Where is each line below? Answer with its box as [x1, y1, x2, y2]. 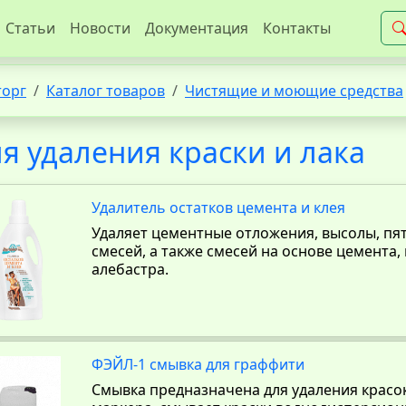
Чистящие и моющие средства [185, 81, 403, 101]
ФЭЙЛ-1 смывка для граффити [92, 354, 305, 374]
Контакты [263, 18, 331, 38]
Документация [145, 18, 248, 38]
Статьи [5, 18, 55, 38]
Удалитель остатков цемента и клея [92, 198, 346, 217]
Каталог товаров [46, 81, 165, 101]
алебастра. [92, 259, 169, 279]
